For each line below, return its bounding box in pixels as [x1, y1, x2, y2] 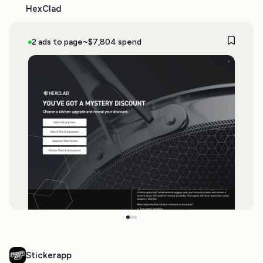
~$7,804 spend [82, 36, 141, 47]
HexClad [26, 4, 62, 14]
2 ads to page [32, 36, 83, 47]
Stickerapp [26, 250, 72, 261]
